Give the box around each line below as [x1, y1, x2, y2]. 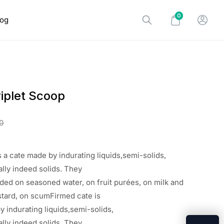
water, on [60, 177, 97, 187]
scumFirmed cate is [30, 191, 101, 200]
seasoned [26, 177, 61, 187]
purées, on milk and [112, 177, 184, 187]
